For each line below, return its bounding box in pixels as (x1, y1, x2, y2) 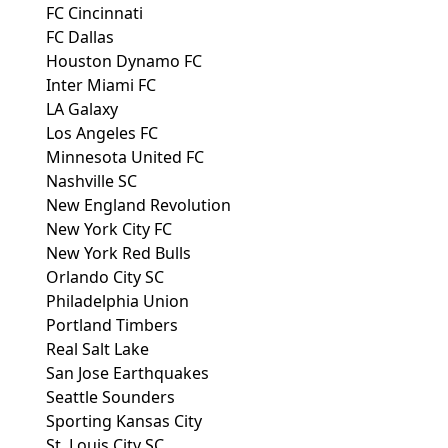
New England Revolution (46, 194, 231, 217)
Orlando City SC (46, 266, 164, 289)
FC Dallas (46, 26, 114, 49)
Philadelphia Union (46, 290, 189, 313)
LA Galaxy (46, 98, 118, 121)
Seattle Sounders (46, 386, 175, 409)
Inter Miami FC (46, 74, 156, 97)
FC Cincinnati (46, 2, 143, 25)
